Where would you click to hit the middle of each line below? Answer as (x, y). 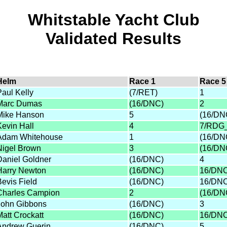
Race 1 (142, 81)
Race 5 (213, 81)
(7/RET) (143, 92)
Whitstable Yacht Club (113, 20)
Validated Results (113, 39)
